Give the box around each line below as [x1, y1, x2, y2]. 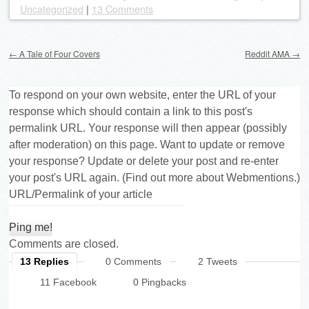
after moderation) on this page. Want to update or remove [9, 138, 285, 150]
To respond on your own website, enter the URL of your [9, 88, 276, 101]
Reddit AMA [245, 47, 292, 59]
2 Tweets [198, 255, 237, 267]
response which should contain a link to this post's [9, 105, 252, 117]
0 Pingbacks [133, 276, 186, 288]
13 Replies [20, 255, 69, 267]
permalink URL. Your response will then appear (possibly [9, 121, 287, 134]
